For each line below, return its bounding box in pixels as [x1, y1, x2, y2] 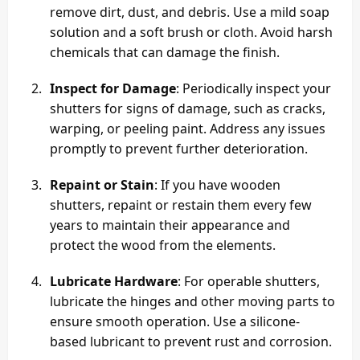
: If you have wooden [154, 176, 280, 194]
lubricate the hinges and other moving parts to [50, 292, 335, 311]
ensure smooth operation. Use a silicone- [50, 313, 300, 331]
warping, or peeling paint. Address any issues [50, 120, 325, 138]
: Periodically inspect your [176, 80, 331, 98]
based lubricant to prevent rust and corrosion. [50, 333, 332, 351]
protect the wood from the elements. [50, 236, 276, 255]
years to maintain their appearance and [50, 216, 290, 235]
